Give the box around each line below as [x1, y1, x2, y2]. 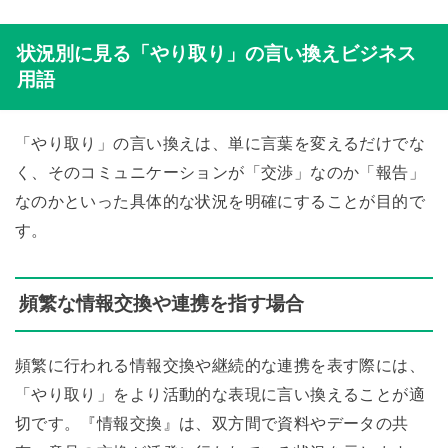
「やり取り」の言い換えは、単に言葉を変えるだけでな [14, 133, 426, 152]
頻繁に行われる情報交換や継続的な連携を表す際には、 [14, 355, 426, 374]
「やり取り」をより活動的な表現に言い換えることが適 [14, 384, 426, 403]
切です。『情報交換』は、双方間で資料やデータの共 [14, 413, 409, 432]
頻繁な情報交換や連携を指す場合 [18, 293, 304, 315]
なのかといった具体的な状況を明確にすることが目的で [14, 191, 426, 210]
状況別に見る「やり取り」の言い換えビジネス [16, 42, 416, 64]
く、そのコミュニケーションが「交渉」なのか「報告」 [14, 162, 426, 181]
